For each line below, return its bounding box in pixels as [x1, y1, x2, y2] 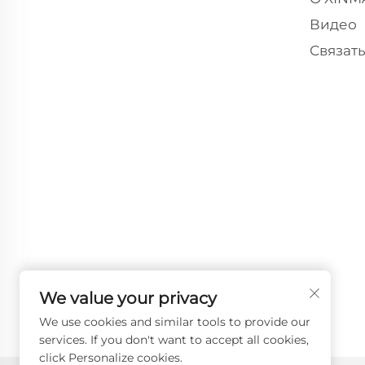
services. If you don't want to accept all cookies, [39, 332, 309, 347]
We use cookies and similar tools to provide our [39, 314, 310, 329]
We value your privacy [39, 288, 217, 308]
